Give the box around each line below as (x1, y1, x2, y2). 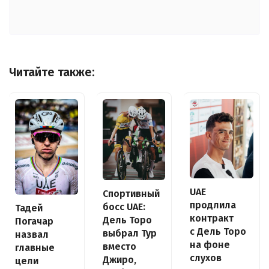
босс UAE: (102, 201, 145, 213)
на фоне (190, 239, 230, 251)
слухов (190, 252, 222, 264)
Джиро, (102, 254, 136, 266)
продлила (190, 199, 236, 211)
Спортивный (102, 188, 160, 200)
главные (15, 242, 55, 254)
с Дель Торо (190, 226, 246, 238)
